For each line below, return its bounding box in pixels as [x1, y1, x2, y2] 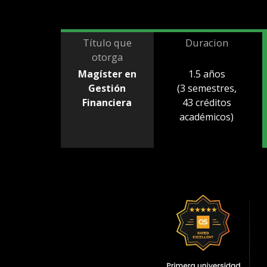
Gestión [88, 82, 126, 95]
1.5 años [188, 67, 225, 81]
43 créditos [182, 96, 231, 110]
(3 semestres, [176, 82, 237, 95]
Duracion [185, 36, 228, 50]
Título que [82, 36, 132, 50]
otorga [91, 50, 123, 64]
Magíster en [77, 67, 136, 81]
